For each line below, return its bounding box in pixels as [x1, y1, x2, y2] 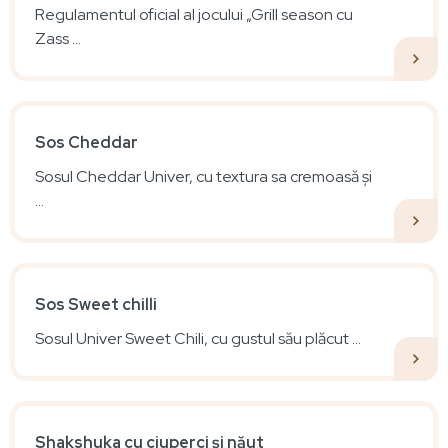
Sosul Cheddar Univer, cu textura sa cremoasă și [35, 165, 372, 187]
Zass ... [35, 27, 81, 49]
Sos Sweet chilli [35, 293, 157, 315]
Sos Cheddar [35, 131, 138, 153]
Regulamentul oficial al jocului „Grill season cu [35, 3, 353, 25]
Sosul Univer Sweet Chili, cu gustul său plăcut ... [35, 327, 361, 349]
